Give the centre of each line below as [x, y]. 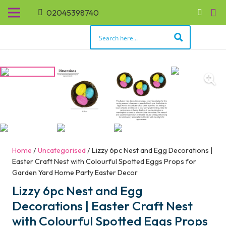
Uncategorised [62, 150]
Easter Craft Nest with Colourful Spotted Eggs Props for [104, 161]
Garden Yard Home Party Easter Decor [75, 173]
